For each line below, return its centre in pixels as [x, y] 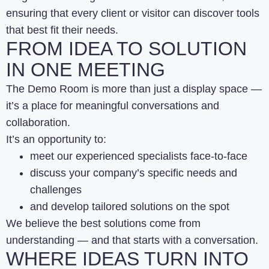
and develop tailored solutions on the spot [130, 206]
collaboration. [38, 122]
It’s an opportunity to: [56, 139]
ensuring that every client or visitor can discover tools [133, 13]
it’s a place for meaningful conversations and [113, 105]
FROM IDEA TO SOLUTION [126, 48]
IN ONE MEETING [86, 69]
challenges [56, 189]
